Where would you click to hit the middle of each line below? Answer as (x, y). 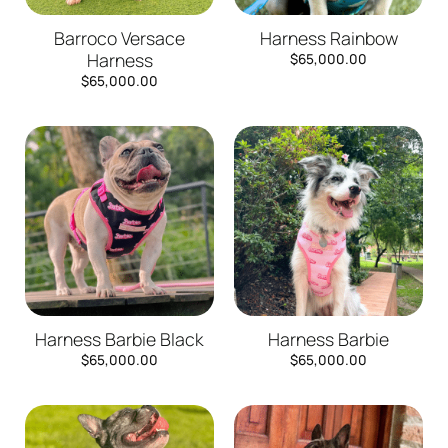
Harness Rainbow (328, 38)
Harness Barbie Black (119, 339)
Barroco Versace (119, 38)
